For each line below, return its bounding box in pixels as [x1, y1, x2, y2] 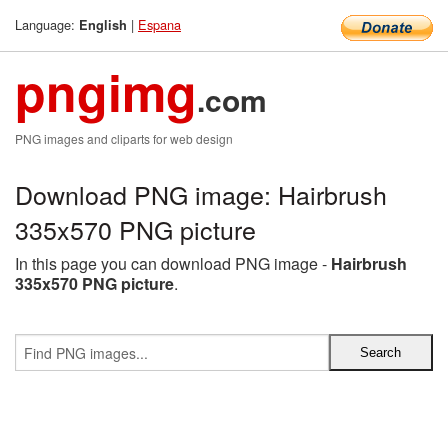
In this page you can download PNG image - [15, 252, 331, 275]
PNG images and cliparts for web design [15, 130, 233, 147]
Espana [138, 15, 181, 34]
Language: [15, 15, 79, 34]
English [79, 16, 127, 34]
